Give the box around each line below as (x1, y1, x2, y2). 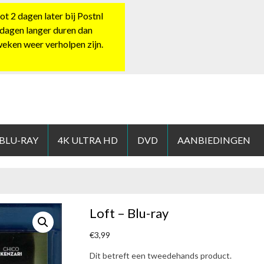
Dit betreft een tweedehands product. (90, 250, 232, 260)
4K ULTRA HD (58, 134, 118, 146)
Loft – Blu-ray (90, 205, 169, 221)
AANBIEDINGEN (177, 134, 250, 146)
